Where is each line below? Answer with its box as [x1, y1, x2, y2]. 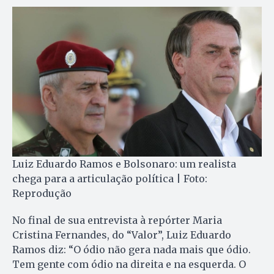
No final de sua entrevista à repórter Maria [12, 214, 222, 227]
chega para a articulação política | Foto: [12, 172, 207, 185]
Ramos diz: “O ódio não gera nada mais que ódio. [12, 243, 251, 256]
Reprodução [12, 187, 72, 200]
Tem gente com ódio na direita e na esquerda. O [12, 258, 246, 271]
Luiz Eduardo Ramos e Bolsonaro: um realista [12, 158, 236, 171]
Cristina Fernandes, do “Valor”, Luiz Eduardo [12, 229, 231, 242]
